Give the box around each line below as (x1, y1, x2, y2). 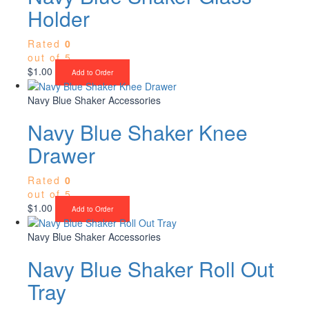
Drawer (28, 139, 95, 170)
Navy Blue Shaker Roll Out (28, 254, 274, 284)
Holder (28, 3, 90, 33)
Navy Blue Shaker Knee (28, 117, 248, 147)
